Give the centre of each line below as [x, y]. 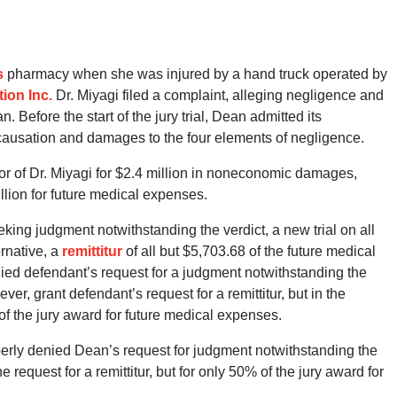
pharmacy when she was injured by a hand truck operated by [195, 74]
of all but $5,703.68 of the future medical [249, 251]
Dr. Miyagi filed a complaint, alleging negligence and [218, 95]
